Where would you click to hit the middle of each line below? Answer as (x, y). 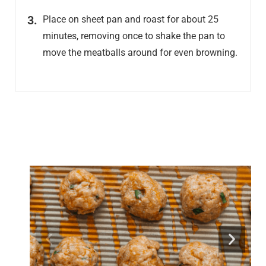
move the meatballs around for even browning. (140, 53)
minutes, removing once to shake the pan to (134, 36)
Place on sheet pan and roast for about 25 (131, 20)
